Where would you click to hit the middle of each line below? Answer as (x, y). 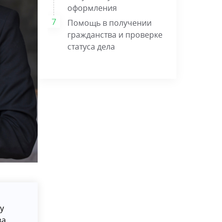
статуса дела (91, 46)
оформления (92, 8)
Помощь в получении (110, 23)
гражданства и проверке (115, 34)
